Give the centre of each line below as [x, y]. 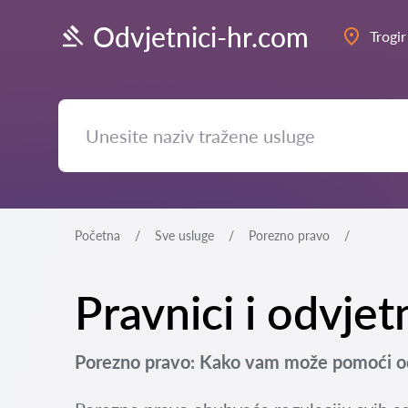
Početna [97, 235]
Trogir [388, 36]
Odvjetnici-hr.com [201, 36]
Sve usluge [184, 235]
